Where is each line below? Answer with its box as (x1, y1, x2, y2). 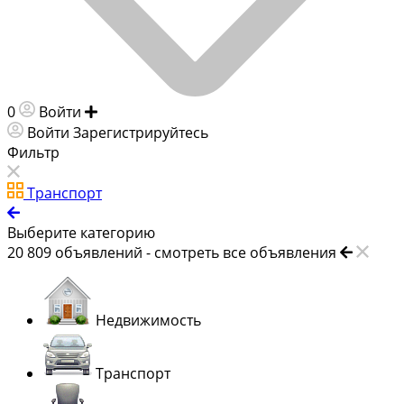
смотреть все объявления (154, 242, 336, 262)
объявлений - (55, 242, 154, 262)
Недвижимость (96, 309, 201, 330)
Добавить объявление (101, 101, 259, 122)
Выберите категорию (7, 222, 155, 243)
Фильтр (7, 142, 60, 162)
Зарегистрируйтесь (73, 122, 208, 142)
